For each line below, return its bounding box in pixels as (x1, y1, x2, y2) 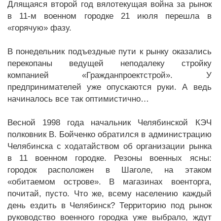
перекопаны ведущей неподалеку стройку (7, 59, 212, 68)
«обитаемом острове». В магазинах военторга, (7, 177, 212, 186)
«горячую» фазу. (7, 23, 72, 33)
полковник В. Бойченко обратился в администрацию (7, 130, 212, 139)
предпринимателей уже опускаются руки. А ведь (7, 82, 212, 92)
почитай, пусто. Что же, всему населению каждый (7, 189, 212, 198)
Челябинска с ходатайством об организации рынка (7, 142, 212, 151)
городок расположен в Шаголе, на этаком (7, 165, 212, 175)
